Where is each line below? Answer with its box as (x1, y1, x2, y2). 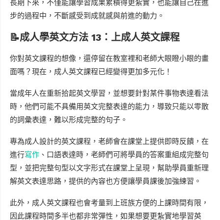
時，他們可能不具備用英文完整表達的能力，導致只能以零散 (10, 102, 209, 111)
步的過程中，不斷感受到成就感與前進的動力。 (10, 11, 165, 20)
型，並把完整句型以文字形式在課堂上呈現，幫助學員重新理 (10, 163, 209, 172)
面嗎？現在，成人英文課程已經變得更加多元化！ (10, 67, 172, 76)
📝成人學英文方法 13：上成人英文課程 (10, 31, 180, 43)
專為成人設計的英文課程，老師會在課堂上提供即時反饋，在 (10, 137, 209, 146)
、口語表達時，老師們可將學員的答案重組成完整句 (39, 150, 209, 159)
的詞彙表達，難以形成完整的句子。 (10, 115, 128, 124)
